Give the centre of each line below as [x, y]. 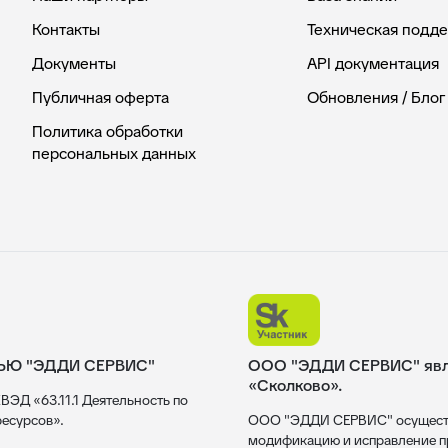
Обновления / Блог [375, 97]
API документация [372, 63]
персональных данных [114, 153]
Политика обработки [107, 131]
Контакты [66, 29]
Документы [74, 63]
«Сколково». [295, 385]
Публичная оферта [100, 97]
